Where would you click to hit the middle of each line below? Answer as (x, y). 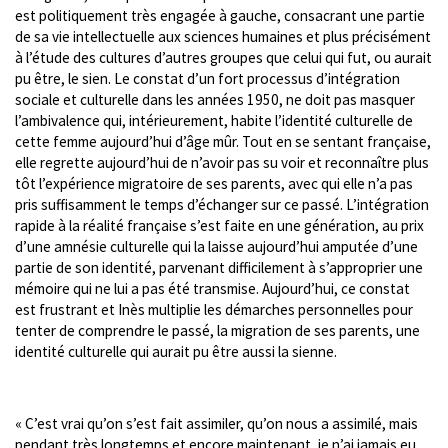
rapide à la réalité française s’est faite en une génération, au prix (219, 225)
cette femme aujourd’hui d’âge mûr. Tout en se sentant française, (223, 141)
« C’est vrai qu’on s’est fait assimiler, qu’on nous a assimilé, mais (216, 424)
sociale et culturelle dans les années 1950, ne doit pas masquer (215, 99)
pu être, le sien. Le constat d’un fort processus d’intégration (207, 78)
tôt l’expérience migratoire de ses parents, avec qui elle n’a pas (214, 183)
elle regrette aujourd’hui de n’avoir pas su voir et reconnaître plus (222, 162)
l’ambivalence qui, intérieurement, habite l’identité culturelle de (214, 120)
